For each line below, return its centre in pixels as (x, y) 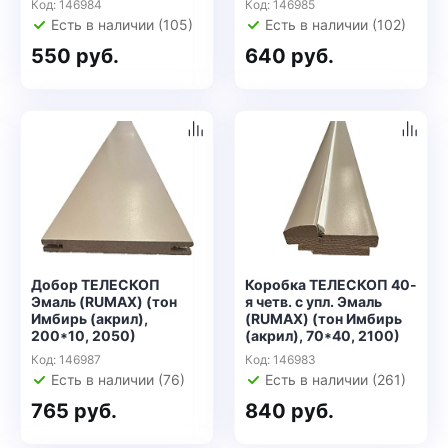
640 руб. (289, 56)
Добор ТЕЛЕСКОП (95, 284)
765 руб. (74, 411)
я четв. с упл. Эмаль (313, 301)
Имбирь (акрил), (89, 318)
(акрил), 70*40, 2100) (322, 335)
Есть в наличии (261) (335, 379)
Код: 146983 (280, 359)
